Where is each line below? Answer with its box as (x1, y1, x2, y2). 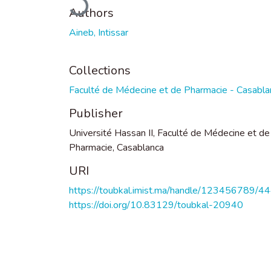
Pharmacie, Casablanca (69, 140, 164, 154)
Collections (69, 62, 131, 79)
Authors (69, 4, 114, 21)
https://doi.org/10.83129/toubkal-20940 (69, 198, 243, 212)
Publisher (69, 105, 123, 122)
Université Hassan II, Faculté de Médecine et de (69, 126, 270, 140)
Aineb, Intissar (69, 25, 128, 39)
